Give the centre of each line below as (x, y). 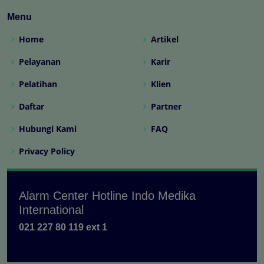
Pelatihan (38, 84)
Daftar (32, 107)
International (51, 210)
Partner (166, 107)
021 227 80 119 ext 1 (63, 227)
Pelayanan (40, 62)
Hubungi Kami (48, 129)
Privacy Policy (47, 151)
